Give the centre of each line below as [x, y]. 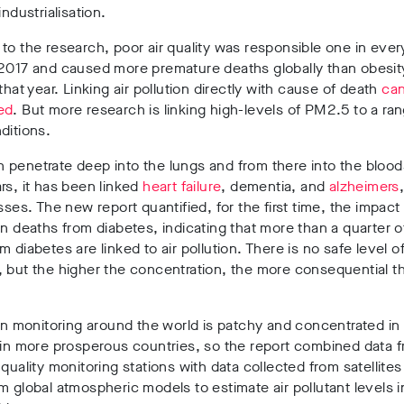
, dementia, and [275, 186]
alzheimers [364, 186]
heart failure [182, 186]
